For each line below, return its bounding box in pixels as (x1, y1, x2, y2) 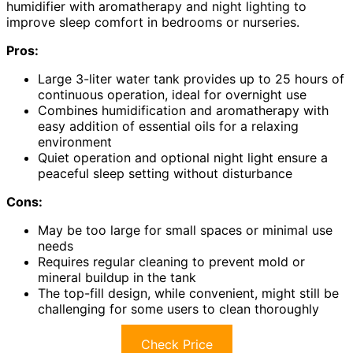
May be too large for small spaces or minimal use (38, 222, 333, 239)
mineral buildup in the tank (38, 269, 196, 286)
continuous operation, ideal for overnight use (38, 87, 307, 103)
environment (38, 134, 112, 150)
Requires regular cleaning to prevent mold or (38, 254, 305, 270)
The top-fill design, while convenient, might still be (38, 285, 339, 302)
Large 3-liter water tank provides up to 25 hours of (38, 71, 344, 87)
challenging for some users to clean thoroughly (38, 301, 319, 318)
